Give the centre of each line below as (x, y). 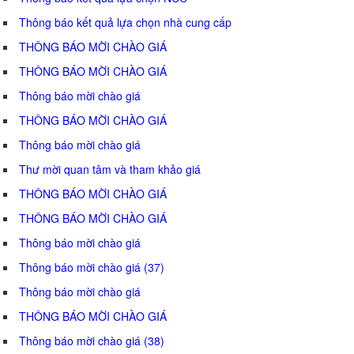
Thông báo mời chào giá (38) (92, 340)
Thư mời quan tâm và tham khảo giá (110, 169)
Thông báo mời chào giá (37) (92, 267)
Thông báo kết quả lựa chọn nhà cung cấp (125, 22)
